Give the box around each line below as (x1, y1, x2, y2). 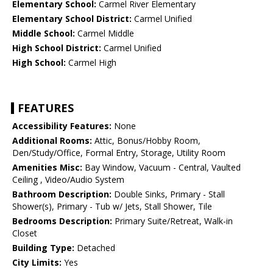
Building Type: (12, 242, 74, 254)
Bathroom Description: (12, 188, 112, 200)
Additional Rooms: (12, 135, 92, 147)
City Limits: (12, 257, 62, 269)
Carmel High (66, 57, 116, 69)
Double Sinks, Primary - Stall (112, 188, 225, 200)
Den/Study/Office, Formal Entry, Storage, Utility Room (12, 147, 225, 159)
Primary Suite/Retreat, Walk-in (112, 215, 233, 227)
